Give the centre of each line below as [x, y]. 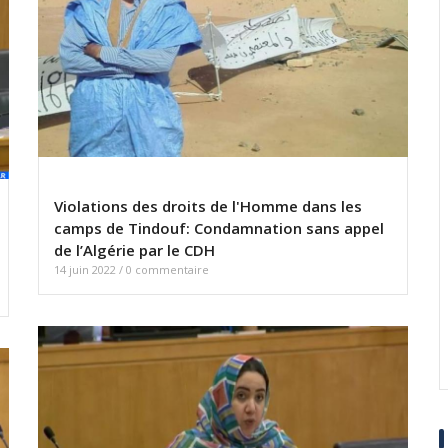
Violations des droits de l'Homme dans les [208, 206]
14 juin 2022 [86, 270]
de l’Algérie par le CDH [134, 250]
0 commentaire [167, 270]
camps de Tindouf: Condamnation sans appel [219, 228]
